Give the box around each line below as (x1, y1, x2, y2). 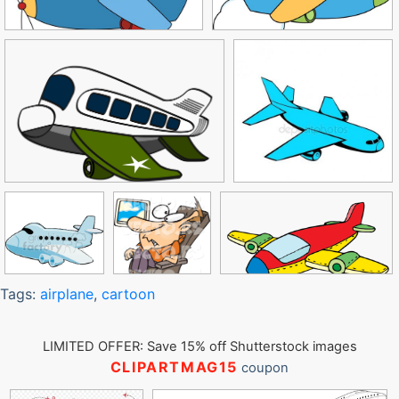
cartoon (102, 285, 155, 303)
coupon (238, 360, 289, 376)
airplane (40, 285, 94, 303)
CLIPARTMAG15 (110, 358, 239, 376)
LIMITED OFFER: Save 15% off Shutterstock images (42, 338, 357, 354)
